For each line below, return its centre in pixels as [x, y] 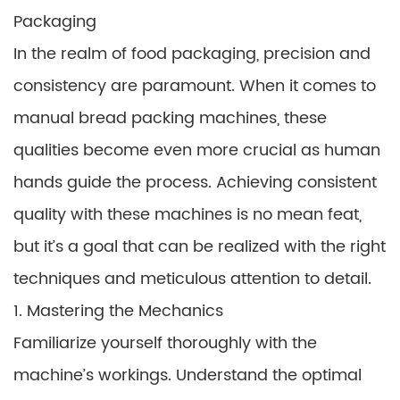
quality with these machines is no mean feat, [187, 215]
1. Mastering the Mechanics [118, 311]
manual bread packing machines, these [170, 118]
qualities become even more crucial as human [197, 150]
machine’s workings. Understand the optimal [187, 375]
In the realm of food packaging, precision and [192, 54]
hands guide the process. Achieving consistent [195, 183]
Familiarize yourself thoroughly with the [165, 343]
